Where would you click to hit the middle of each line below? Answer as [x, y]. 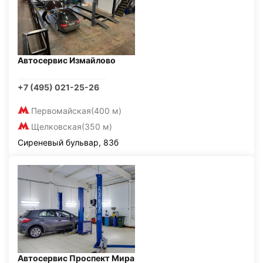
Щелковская [56, 126]
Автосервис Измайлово [67, 60]
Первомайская [61, 110]
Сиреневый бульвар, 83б [68, 142]
